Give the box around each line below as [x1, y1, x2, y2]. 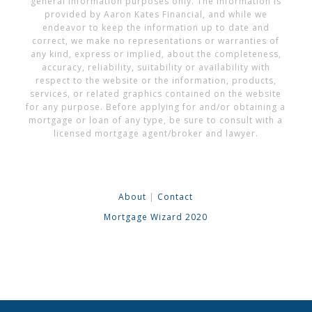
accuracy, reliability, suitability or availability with [41, 61, 270, 74]
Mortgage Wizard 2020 [104, 211, 208, 224]
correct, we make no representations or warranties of [32, 35, 280, 47]
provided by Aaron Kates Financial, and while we [44, 8, 267, 21]
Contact [157, 190, 194, 203]
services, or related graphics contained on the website [30, 88, 282, 100]
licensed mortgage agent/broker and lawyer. [53, 127, 258, 140]
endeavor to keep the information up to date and [42, 22, 270, 34]
